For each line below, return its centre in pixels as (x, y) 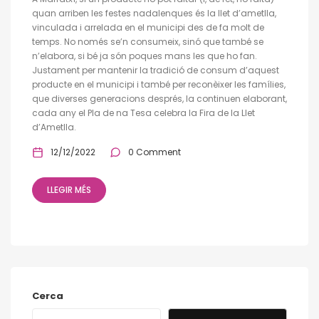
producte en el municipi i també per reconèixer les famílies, (159, 84)
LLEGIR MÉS (69, 189)
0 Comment (155, 152)
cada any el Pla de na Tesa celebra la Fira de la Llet (143, 113)
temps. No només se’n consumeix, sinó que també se (148, 41)
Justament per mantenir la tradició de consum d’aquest (156, 70)
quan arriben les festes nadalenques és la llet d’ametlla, (154, 13)
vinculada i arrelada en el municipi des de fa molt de (148, 27)
